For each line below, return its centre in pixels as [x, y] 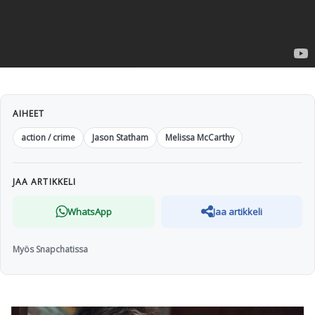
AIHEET [29, 114]
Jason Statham [120, 137]
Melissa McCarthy [200, 137]
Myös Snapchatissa [50, 249]
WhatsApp [89, 211]
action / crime [48, 137]
